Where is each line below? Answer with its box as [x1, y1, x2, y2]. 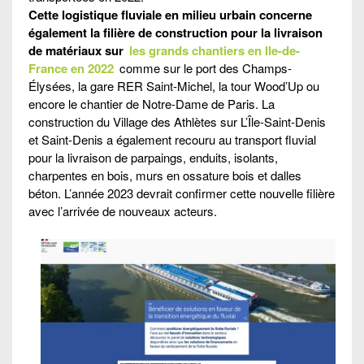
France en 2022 [28, 58, 114, 77]
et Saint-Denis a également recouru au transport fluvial [28, 130, 316, 148]
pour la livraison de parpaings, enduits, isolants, [28, 148, 278, 166]
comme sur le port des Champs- [119, 58, 292, 76]
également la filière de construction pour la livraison [28, 23, 323, 41]
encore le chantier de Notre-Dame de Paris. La [28, 94, 275, 112]
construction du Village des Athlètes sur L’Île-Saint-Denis [28, 112, 326, 130]
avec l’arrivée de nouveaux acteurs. [28, 201, 217, 219]
